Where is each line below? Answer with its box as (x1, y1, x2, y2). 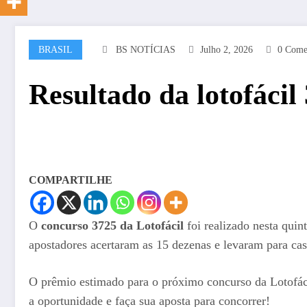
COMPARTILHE (29, 174, 112, 186)
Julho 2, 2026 (200, 45, 253, 56)
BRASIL (38, 45, 73, 56)
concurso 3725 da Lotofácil (41, 219, 184, 233)
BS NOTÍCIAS (116, 45, 175, 56)
